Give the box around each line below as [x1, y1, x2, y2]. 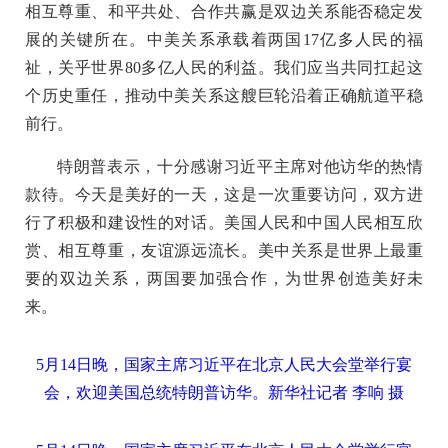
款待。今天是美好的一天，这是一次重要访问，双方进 [25, 185, 423, 203]
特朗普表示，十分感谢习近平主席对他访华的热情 [57, 157, 423, 175]
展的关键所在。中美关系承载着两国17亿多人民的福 [25, 30, 423, 48]
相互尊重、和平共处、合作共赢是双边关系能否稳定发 [25, 2, 423, 20]
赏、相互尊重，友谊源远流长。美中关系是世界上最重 [25, 241, 423, 259]
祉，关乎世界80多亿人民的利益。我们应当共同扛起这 [25, 58, 423, 76]
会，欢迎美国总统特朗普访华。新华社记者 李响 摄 [44, 383, 404, 401]
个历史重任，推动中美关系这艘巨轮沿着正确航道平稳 [25, 86, 423, 104]
